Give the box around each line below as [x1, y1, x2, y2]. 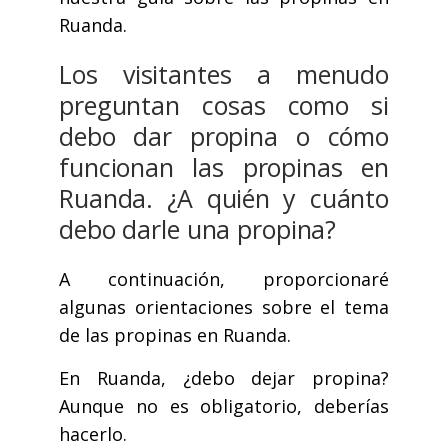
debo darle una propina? [59, 212, 337, 247]
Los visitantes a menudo [59, 57, 389, 92]
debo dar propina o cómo [59, 119, 389, 154]
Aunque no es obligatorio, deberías [59, 394, 389, 419]
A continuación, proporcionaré [59, 267, 389, 292]
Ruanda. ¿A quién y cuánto [59, 181, 389, 216]
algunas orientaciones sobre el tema [59, 295, 389, 320]
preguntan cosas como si [59, 88, 389, 123]
